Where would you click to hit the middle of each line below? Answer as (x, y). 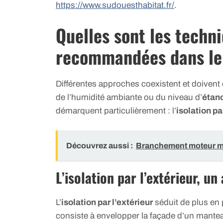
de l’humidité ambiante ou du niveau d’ (129, 98)
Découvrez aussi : (100, 145)
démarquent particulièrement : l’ (116, 111)
